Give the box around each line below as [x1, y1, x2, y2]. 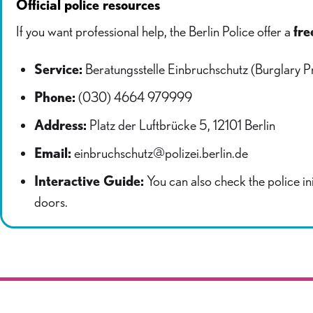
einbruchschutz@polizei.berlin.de [71, 145, 248, 161]
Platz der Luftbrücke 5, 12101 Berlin [87, 117, 275, 133]
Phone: [34, 89, 75, 105]
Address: [34, 117, 87, 133]
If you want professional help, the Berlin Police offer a [16, 23, 293, 40]
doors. [34, 194, 68, 210]
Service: [34, 61, 82, 78]
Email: [34, 145, 71, 161]
